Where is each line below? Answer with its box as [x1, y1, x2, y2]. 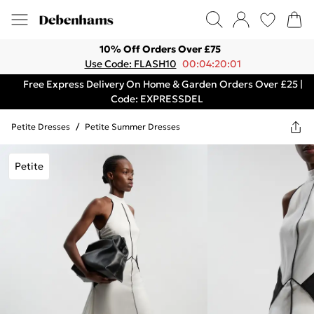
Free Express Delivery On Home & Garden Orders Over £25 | [22, 78, 303, 90]
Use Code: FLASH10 [84, 57, 177, 70]
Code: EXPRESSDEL [111, 93, 203, 105]
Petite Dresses [11, 121, 70, 132]
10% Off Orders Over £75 [99, 43, 221, 55]
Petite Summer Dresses [85, 121, 180, 132]
